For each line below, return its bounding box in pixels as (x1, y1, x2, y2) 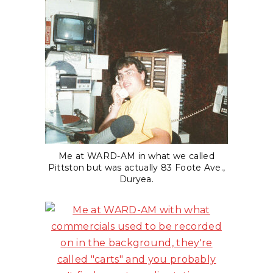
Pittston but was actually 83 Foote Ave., (48, 161, 225, 173)
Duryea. (119, 173, 154, 185)
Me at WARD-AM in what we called (58, 150, 214, 161)
